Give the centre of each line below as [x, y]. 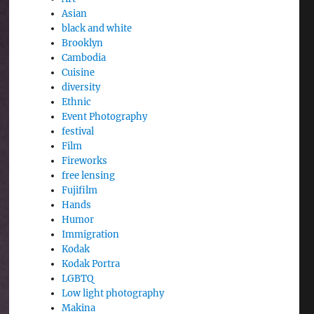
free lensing [89, 176]
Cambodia [84, 58]
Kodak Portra [91, 264]
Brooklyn [83, 43]
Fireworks [85, 161]
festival [78, 131]
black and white [97, 28]
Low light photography [113, 293]
